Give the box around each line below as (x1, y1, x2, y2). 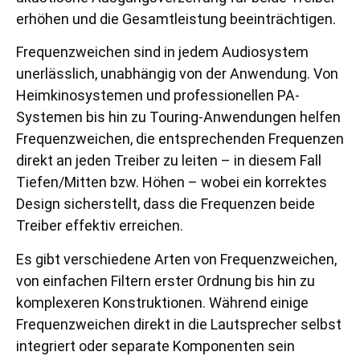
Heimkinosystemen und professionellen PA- (16, 87, 300, 104)
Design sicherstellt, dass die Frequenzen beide (16, 195, 315, 213)
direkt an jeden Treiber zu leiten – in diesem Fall (16, 152, 321, 170)
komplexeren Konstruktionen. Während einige (16, 293, 309, 311)
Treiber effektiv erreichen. (16, 217, 183, 235)
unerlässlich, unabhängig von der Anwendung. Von (16, 65, 338, 83)
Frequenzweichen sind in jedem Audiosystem (16, 43, 309, 61)
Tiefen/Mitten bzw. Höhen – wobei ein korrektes (16, 174, 327, 191)
